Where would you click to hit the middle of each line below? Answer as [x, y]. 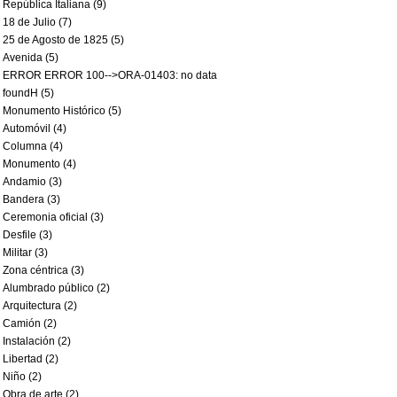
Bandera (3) [31, 199]
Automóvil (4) [35, 128]
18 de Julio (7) [37, 22]
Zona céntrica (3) [43, 270]
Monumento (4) [39, 164]
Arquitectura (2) [40, 306]
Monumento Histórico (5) [62, 111]
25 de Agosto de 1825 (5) [63, 40]
